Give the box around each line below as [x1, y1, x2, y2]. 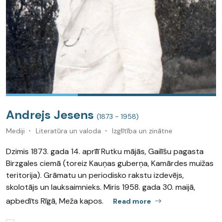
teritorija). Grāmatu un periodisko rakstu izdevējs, [6, 169, 184, 180]
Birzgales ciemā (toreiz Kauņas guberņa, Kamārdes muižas [6, 158, 214, 168]
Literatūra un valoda [36, 126, 101, 135]
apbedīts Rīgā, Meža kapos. [6, 195, 106, 206]
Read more [113, 196, 151, 206]
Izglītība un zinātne [112, 126, 172, 135]
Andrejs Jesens [6, 107, 97, 122]
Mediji [6, 126, 25, 135]
